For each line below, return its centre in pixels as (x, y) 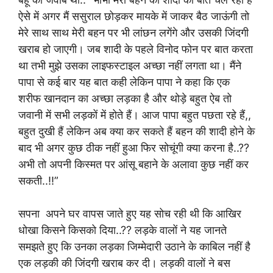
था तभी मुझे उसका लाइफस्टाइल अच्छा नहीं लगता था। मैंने (130, 66)
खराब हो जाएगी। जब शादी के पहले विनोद (98, 49)
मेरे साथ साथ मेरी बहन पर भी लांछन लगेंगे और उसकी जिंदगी (133, 33)
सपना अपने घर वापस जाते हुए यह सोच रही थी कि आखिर (130, 214)
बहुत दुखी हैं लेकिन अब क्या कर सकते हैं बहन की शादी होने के (136, 131)
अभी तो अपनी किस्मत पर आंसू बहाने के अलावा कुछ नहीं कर (133, 164)
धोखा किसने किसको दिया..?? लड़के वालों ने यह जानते (122, 230)
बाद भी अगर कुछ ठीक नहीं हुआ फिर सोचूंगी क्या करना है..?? (134, 148)
